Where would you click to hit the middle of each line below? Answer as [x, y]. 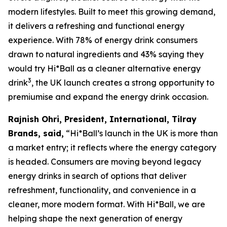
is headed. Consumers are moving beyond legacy [105, 162]
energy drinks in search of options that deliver [97, 176]
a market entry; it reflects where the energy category [112, 147]
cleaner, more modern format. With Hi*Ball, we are [107, 204]
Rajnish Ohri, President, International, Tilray [102, 119]
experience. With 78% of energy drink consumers [103, 40]
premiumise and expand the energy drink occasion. [108, 97]
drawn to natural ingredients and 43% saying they [106, 54]
